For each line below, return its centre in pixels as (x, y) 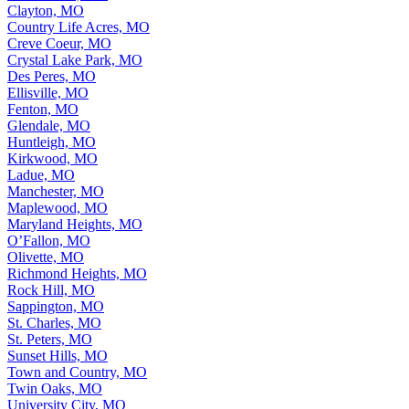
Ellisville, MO (48, 92)
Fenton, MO (43, 109)
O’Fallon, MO (49, 240)
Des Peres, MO (52, 76)
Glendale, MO (49, 125)
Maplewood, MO (58, 207)
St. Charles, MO (54, 322)
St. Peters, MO (50, 339)
